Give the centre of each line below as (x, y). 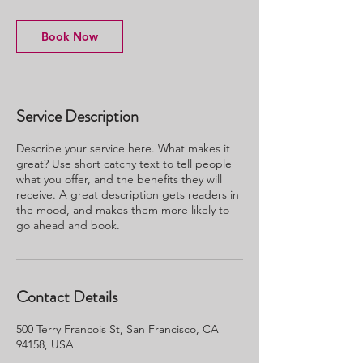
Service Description (77, 116)
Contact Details (67, 297)
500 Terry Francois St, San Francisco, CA (117, 329)
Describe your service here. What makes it (123, 148)
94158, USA (45, 344)
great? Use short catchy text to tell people (124, 164)
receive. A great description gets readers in (128, 194)
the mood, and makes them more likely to (123, 210)
